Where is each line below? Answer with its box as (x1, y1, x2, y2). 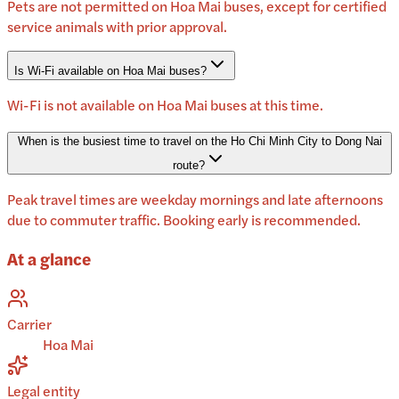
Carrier (7, 313, 52, 334)
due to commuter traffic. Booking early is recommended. (7, 209, 361, 231)
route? (173, 159, 205, 173)
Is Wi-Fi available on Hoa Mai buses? (14, 64, 207, 78)
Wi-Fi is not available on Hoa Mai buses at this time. (7, 94, 323, 116)
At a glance (7, 246, 91, 271)
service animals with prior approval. (7, 16, 227, 37)
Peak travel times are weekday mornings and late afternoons (7, 189, 383, 210)
